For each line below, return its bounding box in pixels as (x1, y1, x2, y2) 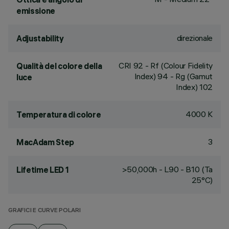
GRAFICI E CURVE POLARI (8, 208, 81, 214)
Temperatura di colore (16, 109, 101, 120)
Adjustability (16, 33, 64, 43)
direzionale (176, 33, 213, 43)
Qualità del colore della (16, 61, 102, 71)
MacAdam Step (16, 137, 75, 147)
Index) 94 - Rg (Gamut (134, 71, 213, 81)
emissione (16, 6, 56, 16)
